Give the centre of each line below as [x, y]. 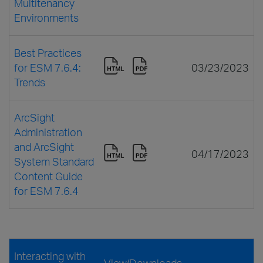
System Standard [54, 161]
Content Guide [48, 176]
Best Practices [48, 53]
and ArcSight [44, 146]
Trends [30, 82]
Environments [46, 17]
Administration [48, 132]
